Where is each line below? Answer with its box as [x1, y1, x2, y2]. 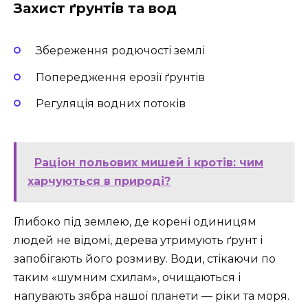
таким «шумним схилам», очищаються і [14, 271, 241, 285]
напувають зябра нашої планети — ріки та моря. [14, 289, 289, 303]
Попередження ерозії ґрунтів [36, 70, 205, 84]
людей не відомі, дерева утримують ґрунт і [14, 234, 263, 247]
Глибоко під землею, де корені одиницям [14, 215, 256, 229]
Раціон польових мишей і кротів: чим [34, 156, 263, 170]
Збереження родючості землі [36, 44, 205, 58]
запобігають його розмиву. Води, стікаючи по [14, 252, 276, 266]
